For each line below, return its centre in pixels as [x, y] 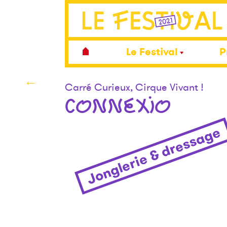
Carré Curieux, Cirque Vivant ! [134, 87]
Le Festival [152, 52]
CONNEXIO [118, 105]
